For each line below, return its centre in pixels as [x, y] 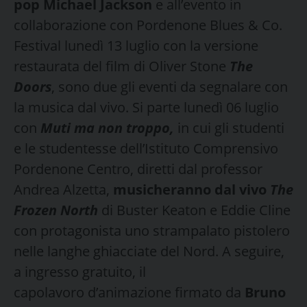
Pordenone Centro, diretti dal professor [138, 169]
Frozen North [56, 210]
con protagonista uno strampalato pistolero [152, 230]
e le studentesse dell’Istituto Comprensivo [146, 148]
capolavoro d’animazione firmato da [127, 292]
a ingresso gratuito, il [80, 271]
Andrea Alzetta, [63, 189]
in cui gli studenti [231, 127]
